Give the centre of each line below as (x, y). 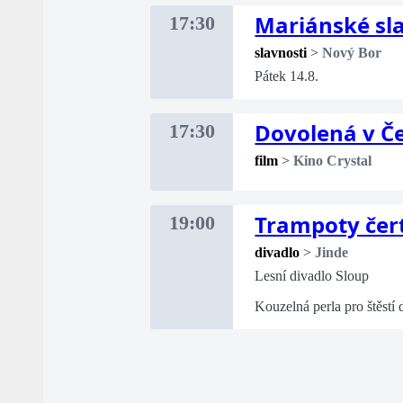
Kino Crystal (333, 161)
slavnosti (281, 53)
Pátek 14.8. (287, 76)
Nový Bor (352, 53)
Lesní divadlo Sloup (312, 276)
